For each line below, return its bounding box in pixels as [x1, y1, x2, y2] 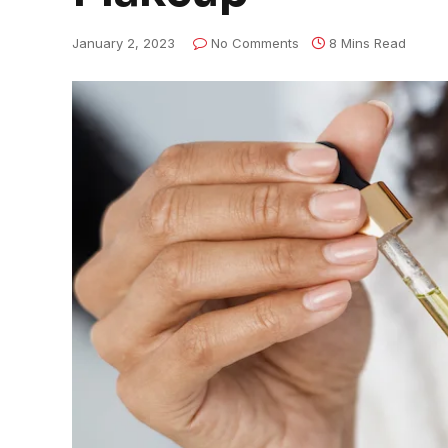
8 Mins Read [329, 35, 406, 51]
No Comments [211, 35, 299, 51]
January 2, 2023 [72, 35, 175, 51]
